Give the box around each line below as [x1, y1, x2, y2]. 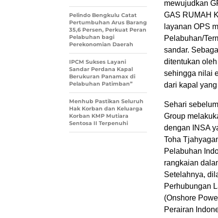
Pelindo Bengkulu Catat [69, 12, 137, 19]
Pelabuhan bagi [69, 34, 114, 41]
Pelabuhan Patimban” [69, 80, 132, 88]
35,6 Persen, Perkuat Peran [69, 26, 146, 34]
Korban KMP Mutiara [69, 112, 128, 120]
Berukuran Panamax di [69, 73, 135, 80]
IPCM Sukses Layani [69, 58, 126, 66]
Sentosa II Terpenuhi [69, 120, 128, 127]
